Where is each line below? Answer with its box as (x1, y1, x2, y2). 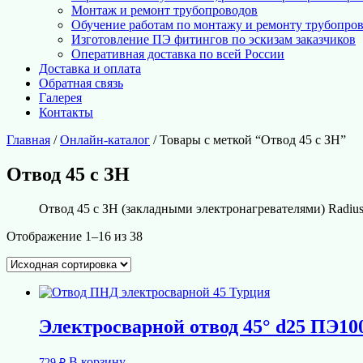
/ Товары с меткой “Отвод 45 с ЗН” (150, 133, 346, 147)
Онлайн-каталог (60, 133, 150, 147)
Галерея (39, 91, 82, 105)
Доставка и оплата (39, 62, 141, 76)
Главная (6, 133, 50, 147)
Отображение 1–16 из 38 (6, 229, 143, 244)
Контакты (39, 105, 93, 120)
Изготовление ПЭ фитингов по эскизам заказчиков (71, 32, 356, 47)
